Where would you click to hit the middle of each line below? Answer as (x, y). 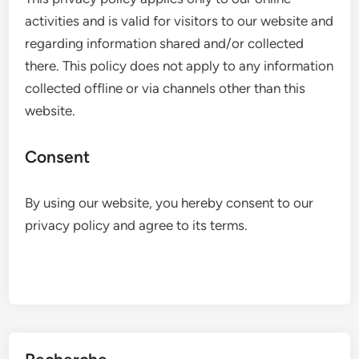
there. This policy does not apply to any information (179, 66)
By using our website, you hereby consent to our (169, 203)
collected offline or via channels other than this (165, 88)
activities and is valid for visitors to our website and (179, 21)
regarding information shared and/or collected (165, 43)
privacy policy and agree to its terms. (137, 225)
